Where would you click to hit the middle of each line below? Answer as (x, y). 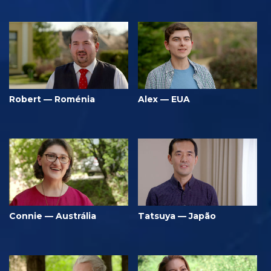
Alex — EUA (164, 99)
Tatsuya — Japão (177, 216)
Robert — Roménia (52, 99)
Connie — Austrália (53, 216)
